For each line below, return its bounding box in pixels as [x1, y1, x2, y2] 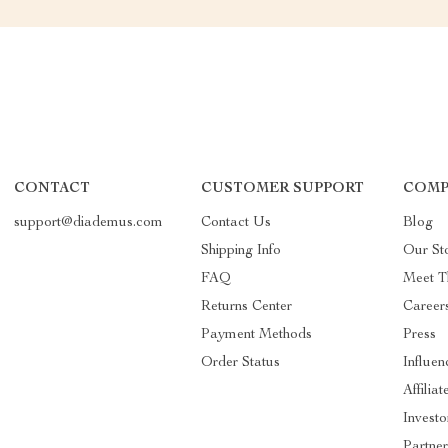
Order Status [201, 355, 281, 370]
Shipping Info [201, 243, 282, 258]
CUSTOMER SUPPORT [201, 181, 365, 196]
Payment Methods [201, 327, 313, 342]
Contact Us [201, 215, 272, 230]
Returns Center [201, 299, 293, 314]
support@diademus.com [13, 215, 163, 230]
